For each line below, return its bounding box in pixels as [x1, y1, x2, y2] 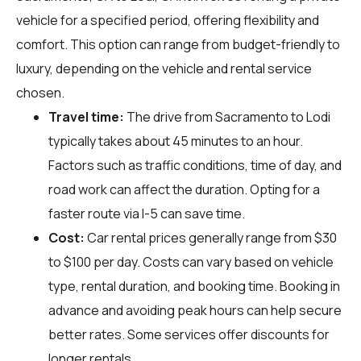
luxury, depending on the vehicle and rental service [16, 59, 312, 77]
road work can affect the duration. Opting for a [48, 180, 320, 198]
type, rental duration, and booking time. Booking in [48, 276, 340, 295]
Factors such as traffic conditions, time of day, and [48, 156, 342, 174]
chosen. [16, 83, 64, 102]
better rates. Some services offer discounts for [48, 325, 330, 343]
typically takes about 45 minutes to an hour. [48, 131, 303, 150]
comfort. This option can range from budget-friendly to [16, 35, 340, 53]
